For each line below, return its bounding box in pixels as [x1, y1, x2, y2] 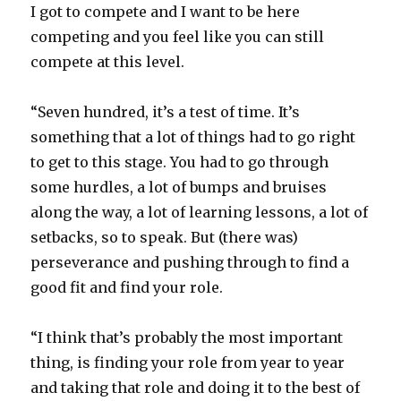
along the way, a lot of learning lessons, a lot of [30, 203, 369, 222]
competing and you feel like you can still [30, 28, 325, 47]
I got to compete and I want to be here [30, 3, 301, 21]
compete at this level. [30, 53, 185, 72]
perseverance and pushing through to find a [30, 253, 350, 272]
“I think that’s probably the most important [30, 328, 344, 347]
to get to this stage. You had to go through [30, 153, 329, 172]
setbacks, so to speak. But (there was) [30, 228, 299, 247]
